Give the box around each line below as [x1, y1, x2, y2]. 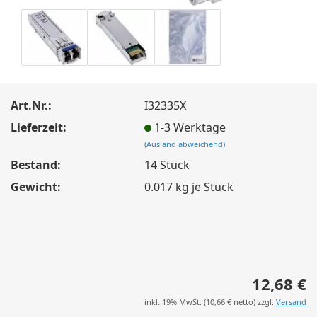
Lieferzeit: [11, 119, 67, 135]
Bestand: [11, 156, 61, 173]
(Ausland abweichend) [144, 138, 226, 149]
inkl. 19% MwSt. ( [144, 296, 206, 307]
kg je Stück [173, 178, 234, 195]
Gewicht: [11, 178, 61, 195]
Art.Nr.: [11, 97, 52, 113]
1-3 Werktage [154, 119, 226, 135]
